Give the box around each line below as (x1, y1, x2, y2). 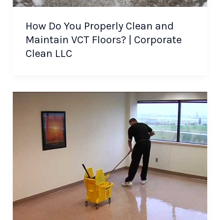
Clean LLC (25, 47, 72, 60)
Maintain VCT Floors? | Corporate (25, 33, 182, 47)
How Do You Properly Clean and (25, 20, 174, 33)
